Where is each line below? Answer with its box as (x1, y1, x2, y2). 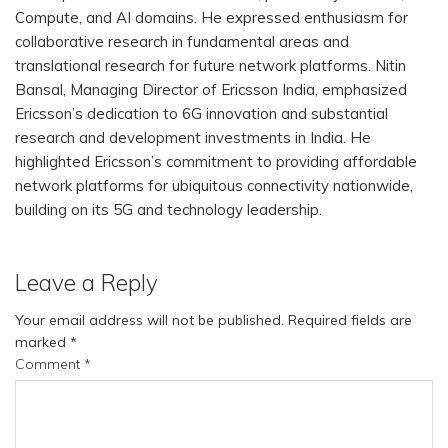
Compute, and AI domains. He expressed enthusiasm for (15, 8, 408, 28)
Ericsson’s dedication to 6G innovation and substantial (15, 104, 388, 124)
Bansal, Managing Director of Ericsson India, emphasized (15, 80, 407, 100)
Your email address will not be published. (15, 311, 284, 330)
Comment (15, 355, 84, 374)
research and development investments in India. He (15, 128, 371, 148)
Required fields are (288, 311, 412, 330)
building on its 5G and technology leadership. (15, 200, 326, 220)
